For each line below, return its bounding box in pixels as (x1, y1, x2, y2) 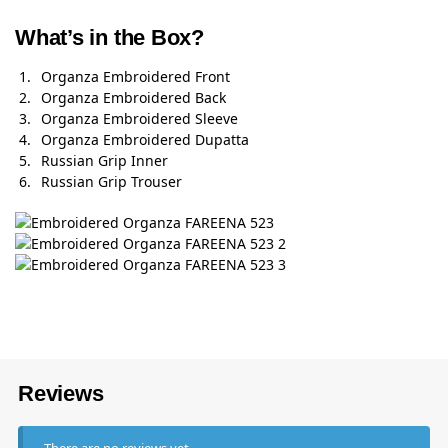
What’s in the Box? (15, 25, 210, 51)
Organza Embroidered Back (41, 88, 226, 108)
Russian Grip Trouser (41, 172, 182, 192)
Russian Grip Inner (41, 151, 168, 171)
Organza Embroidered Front (41, 67, 230, 87)
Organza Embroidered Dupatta (41, 130, 249, 150)
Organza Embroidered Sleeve (41, 109, 238, 129)
